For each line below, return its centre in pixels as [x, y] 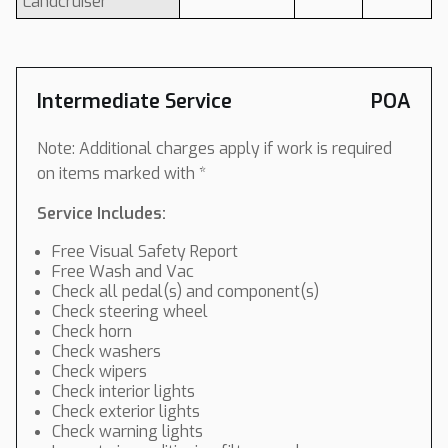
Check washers [106, 351]
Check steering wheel [130, 311]
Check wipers [99, 371]
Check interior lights [123, 391]
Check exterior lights [126, 411]
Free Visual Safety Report [145, 251]
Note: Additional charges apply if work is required [214, 148]
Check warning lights [127, 431]
